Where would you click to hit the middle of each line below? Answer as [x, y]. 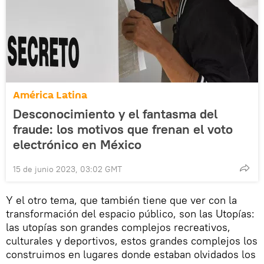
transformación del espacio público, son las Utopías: [130, 213]
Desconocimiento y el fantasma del [115, 113]
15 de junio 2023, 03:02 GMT [67, 169]
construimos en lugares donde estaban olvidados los [131, 254]
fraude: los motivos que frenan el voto [123, 129]
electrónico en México [77, 144]
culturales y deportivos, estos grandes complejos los [132, 240]
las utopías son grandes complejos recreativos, [118, 227]
